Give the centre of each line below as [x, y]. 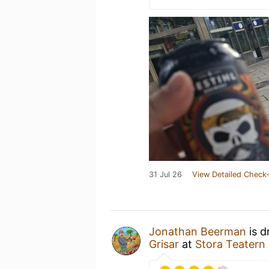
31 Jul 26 [165, 174]
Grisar [164, 244]
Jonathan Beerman [198, 231]
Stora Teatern [230, 244]
